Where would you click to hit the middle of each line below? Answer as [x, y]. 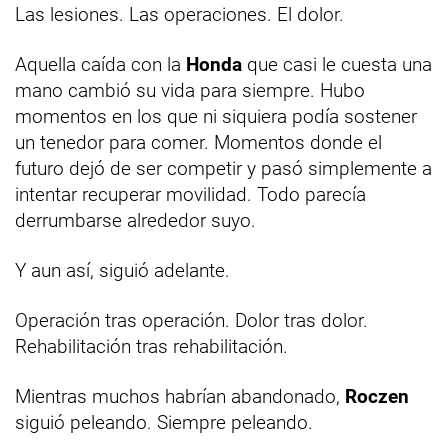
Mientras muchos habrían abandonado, [180, 396]
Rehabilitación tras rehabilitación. [151, 346]
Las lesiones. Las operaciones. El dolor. [179, 14]
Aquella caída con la [100, 64]
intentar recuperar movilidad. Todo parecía [190, 194]
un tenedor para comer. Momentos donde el [198, 142]
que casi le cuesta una [337, 64]
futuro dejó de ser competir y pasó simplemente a [223, 168]
